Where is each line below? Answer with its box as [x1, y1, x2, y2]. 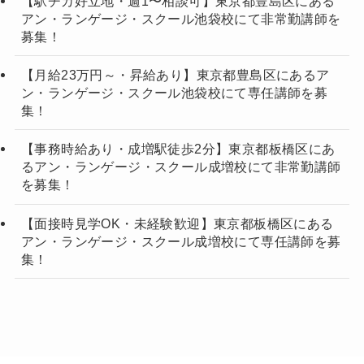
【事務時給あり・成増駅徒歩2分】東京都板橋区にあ [20, 141, 336, 157]
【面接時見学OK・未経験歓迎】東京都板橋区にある [20, 215, 334, 231]
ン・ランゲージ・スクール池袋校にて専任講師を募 [20, 85, 328, 101]
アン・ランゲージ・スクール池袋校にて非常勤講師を [20, 11, 341, 27]
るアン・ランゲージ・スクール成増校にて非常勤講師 [20, 159, 341, 175]
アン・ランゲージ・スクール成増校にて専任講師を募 [20, 233, 341, 249]
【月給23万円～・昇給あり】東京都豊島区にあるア [20, 67, 330, 83]
